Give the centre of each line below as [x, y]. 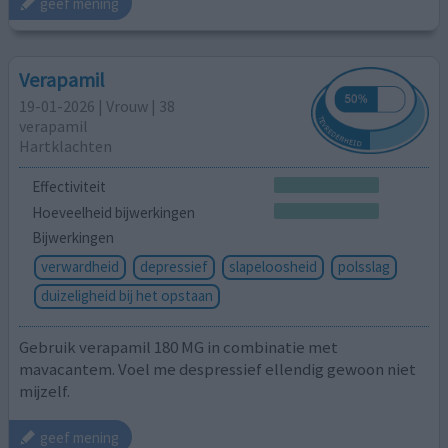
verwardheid [79, 267]
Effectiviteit [68, 186]
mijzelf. [45, 390]
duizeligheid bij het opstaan [126, 296]
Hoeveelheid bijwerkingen [113, 212]
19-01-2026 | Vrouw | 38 [97, 106]
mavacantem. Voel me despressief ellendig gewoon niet [218, 368]
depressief [173, 267]
